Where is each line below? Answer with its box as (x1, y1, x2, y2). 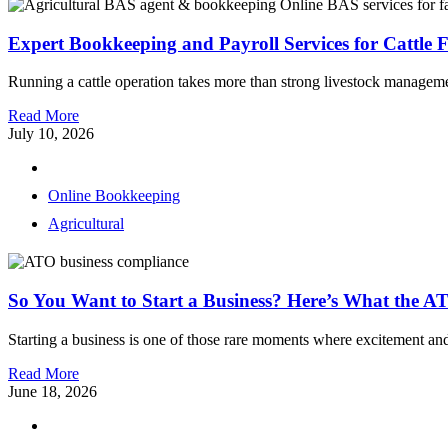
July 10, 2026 (8, 125, 94, 143)
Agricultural (48, 215, 124, 233)
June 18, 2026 (8, 382, 97, 400)
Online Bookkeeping (48, 187, 180, 205)
